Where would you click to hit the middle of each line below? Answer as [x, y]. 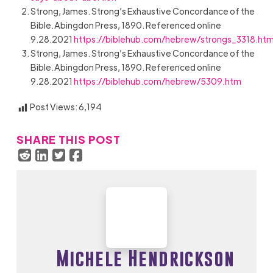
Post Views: [53, 106]
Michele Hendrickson [145, 258]
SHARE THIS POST [68, 139]
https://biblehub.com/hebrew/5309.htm [158, 81]
